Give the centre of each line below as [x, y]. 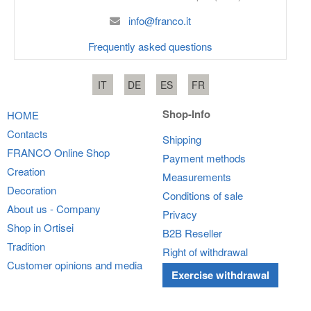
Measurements [197, 176]
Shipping [182, 139]
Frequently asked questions [150, 46]
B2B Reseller [192, 233]
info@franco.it [160, 20]
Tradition [26, 246]
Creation [26, 171]
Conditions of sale [203, 195]
